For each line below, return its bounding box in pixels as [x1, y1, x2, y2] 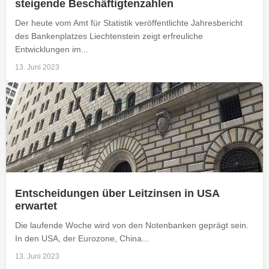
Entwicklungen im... [15, 44, 88, 54]
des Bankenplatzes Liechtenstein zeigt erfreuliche [15, 31, 203, 41]
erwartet [15, 199, 57, 212]
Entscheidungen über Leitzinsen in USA [15, 187, 219, 199]
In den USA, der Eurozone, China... [15, 233, 149, 243]
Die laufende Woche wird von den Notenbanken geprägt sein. [15, 220, 249, 230]
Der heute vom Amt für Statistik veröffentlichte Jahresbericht [15, 17, 243, 28]
